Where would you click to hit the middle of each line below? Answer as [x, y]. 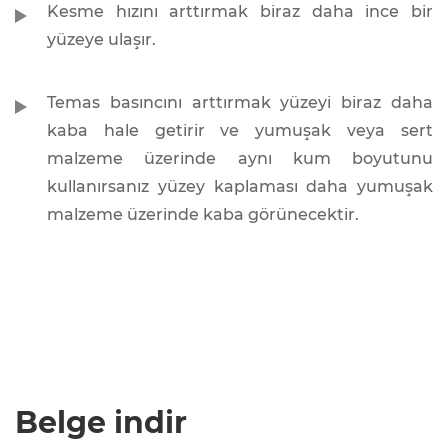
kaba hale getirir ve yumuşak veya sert [240, 131]
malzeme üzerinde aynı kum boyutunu [240, 159]
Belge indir [101, 423]
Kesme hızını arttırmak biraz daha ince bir [240, 12]
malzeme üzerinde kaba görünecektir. [203, 215]
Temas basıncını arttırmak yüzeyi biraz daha [240, 103]
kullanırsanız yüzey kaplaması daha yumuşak [240, 187]
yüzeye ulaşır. [101, 40]
